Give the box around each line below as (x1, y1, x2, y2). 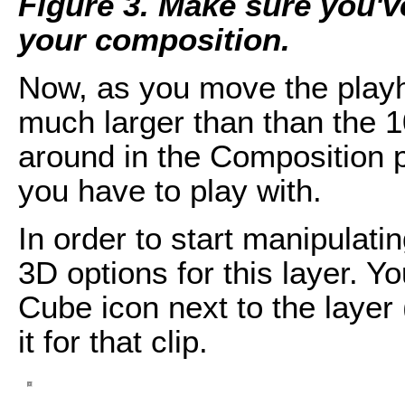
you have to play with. (18, 173, 322, 208)
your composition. (18, 22, 290, 57)
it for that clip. (18, 324, 208, 359)
